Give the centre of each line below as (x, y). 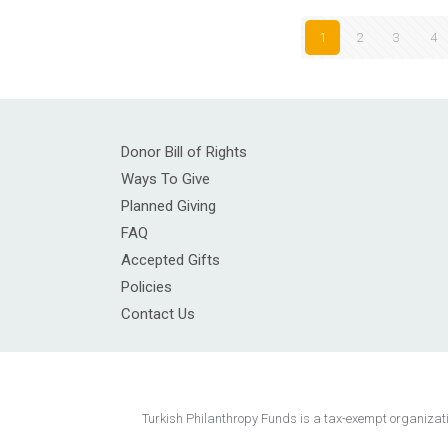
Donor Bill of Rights (184, 151)
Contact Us (158, 313)
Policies (146, 286)
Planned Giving (168, 205)
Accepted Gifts (170, 259)
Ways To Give (165, 178)
